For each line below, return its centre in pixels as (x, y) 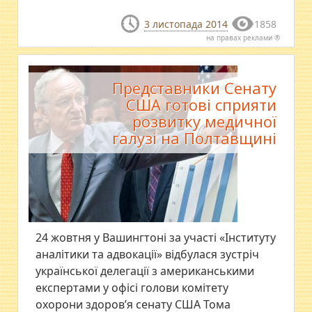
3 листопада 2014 (186, 24)
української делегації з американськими (145, 271)
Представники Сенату (194, 87)
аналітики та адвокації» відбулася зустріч (148, 254)
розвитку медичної (204, 121)
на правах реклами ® (243, 37)
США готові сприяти (201, 104)
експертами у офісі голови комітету (132, 287)
